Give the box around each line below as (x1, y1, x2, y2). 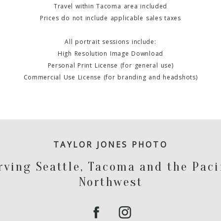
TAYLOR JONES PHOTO (53, 139, 168, 150)
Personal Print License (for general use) (47, 61, 174, 70)
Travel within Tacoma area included (53, 1, 168, 10)
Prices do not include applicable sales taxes (40, 13, 181, 22)
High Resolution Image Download (57, 49, 164, 58)
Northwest (78, 175, 143, 190)
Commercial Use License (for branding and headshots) (23, 73, 198, 81)
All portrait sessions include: (65, 37, 156, 46)
